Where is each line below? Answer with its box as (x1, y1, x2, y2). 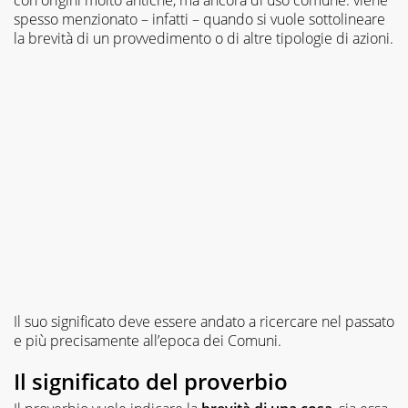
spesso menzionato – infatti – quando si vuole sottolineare (14, 8, 385, 29)
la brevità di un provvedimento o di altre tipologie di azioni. (14, 27, 393, 48)
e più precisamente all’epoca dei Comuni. (14, 330, 281, 351)
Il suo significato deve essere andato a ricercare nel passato (14, 311, 394, 331)
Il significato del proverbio (14, 365, 288, 396)
